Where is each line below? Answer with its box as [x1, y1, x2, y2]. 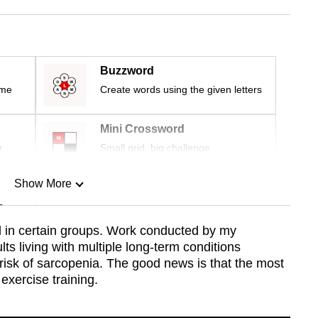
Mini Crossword [100, 123, 185, 136]
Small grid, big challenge [100, 142, 210, 154]
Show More [13, 177, 72, 190]
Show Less [14, 250, 71, 263]
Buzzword [100, 65, 154, 77]
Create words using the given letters [100, 84, 262, 96]
